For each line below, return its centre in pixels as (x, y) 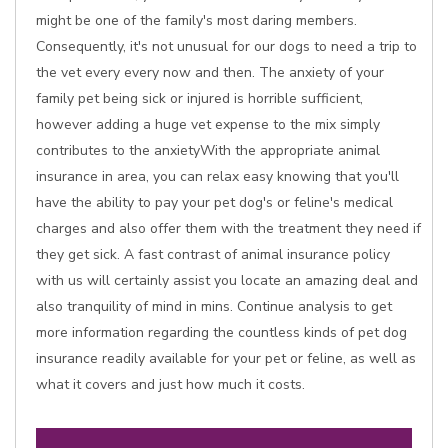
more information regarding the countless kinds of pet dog (221, 332)
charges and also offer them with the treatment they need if (228, 228)
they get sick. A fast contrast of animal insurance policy (213, 254)
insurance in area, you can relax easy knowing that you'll (217, 176)
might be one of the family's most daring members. (196, 20)
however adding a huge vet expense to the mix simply (208, 124)
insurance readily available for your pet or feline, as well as (226, 358)
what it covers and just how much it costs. (170, 384)
